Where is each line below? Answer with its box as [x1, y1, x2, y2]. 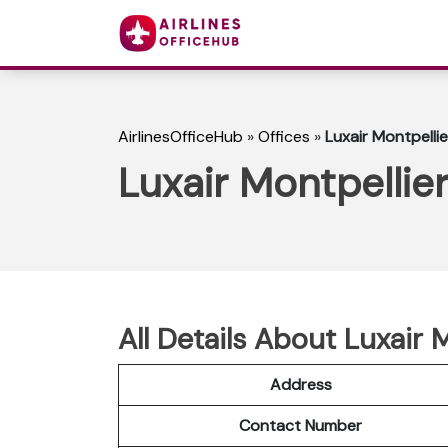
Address [269, 373, 332, 395]
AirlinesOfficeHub [118, 126, 243, 148]
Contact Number [239, 414, 362, 436]
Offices [258, 126, 310, 148]
